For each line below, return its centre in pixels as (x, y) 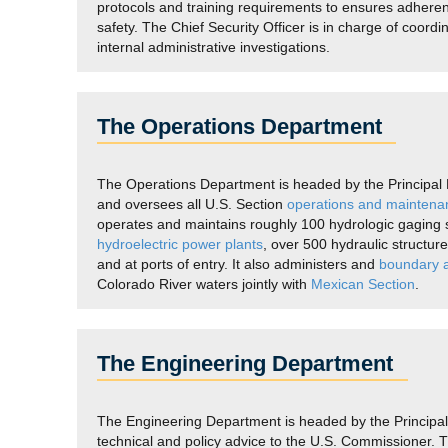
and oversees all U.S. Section (192, 204)
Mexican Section (363, 284)
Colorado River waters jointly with (204, 284)
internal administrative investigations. (213, 47)
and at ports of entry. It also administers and (238, 264)
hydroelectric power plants (180, 244)
